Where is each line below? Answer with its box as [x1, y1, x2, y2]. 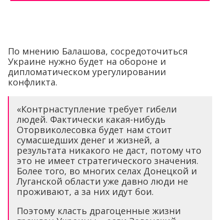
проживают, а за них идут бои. [17, 185, 154, 197]
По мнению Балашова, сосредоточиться [8, 45, 188, 57]
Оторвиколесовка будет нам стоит [17, 123, 172, 136]
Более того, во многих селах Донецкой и [17, 165, 197, 177]
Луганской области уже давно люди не [17, 175, 188, 187]
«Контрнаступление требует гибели [17, 103, 177, 115]
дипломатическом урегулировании [8, 65, 166, 78]
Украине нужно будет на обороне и [8, 55, 166, 67]
